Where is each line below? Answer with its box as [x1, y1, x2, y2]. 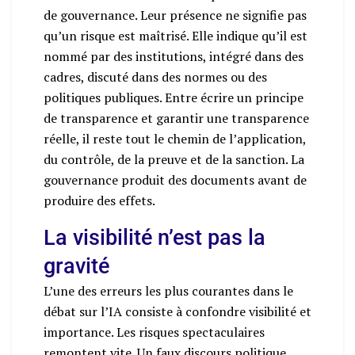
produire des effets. [44, 191, 155, 209]
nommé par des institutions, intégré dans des [44, 47, 303, 65]
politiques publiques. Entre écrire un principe [44, 88, 303, 106]
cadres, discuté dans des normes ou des [44, 67, 267, 86]
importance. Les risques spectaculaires [44, 323, 265, 341]
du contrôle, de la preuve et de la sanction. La [44, 150, 304, 168]
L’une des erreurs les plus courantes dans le [44, 281, 293, 300]
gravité [44, 253, 109, 279]
